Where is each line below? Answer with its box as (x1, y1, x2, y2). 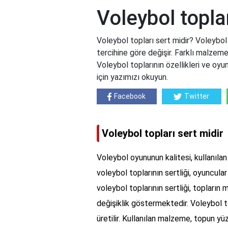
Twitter (184, 92, 210, 101)
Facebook (114, 92, 146, 101)
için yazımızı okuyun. (97, 72, 168, 82)
